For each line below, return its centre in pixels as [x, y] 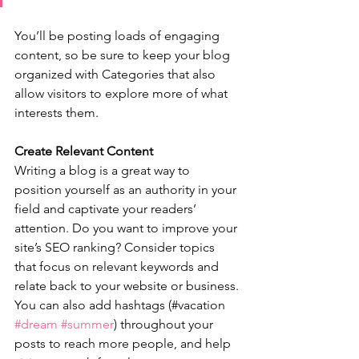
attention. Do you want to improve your [127, 228]
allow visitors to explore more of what [123, 93]
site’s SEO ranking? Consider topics [116, 247]
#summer [87, 324]
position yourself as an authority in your [127, 189]
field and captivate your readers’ [107, 208]
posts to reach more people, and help [124, 343]
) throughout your [165, 324]
